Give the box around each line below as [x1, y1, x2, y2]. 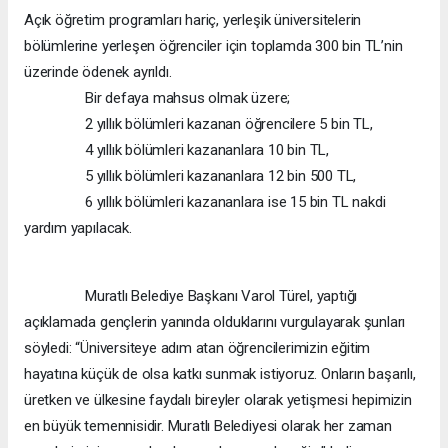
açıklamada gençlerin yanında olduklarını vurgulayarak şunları [24, 313, 406, 332]
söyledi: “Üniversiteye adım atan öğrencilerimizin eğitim [24, 339, 371, 358]
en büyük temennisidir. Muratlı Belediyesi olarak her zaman [24, 417, 392, 436]
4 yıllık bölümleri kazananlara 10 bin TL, [24, 141, 330, 160]
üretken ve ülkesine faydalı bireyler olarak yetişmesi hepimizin [24, 391, 412, 410]
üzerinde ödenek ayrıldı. [24, 63, 172, 82]
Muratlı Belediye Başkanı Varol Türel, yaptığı [24, 287, 358, 306]
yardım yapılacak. [24, 219, 132, 238]
